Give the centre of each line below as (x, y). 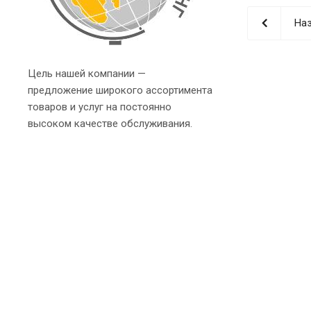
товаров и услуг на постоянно (100, 107)
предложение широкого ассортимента (120, 90)
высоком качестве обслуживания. (110, 123)
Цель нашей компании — (87, 73)
